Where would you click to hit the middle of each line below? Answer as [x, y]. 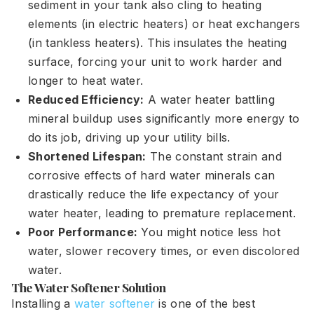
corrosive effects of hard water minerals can [152, 175]
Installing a [43, 303]
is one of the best [205, 303]
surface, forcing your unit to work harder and [155, 62]
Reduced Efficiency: [86, 100]
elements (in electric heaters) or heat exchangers [164, 24]
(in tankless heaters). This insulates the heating [158, 43]
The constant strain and [214, 156]
